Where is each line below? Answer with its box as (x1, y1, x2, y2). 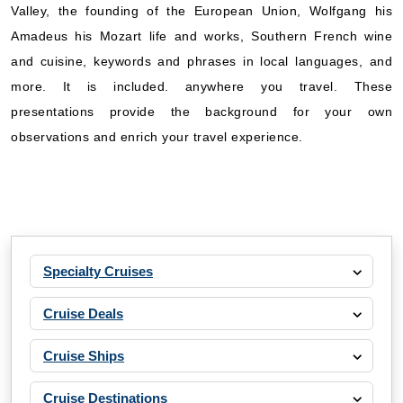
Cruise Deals (43, 306, 123, 321)
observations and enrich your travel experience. (11, 130, 303, 144)
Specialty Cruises (43, 264, 153, 279)
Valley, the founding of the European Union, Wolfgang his (11, 4, 392, 18)
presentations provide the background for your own (11, 104, 392, 119)
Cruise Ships (43, 348, 124, 363)
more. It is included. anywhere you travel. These (11, 79, 392, 94)
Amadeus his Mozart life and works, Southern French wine (11, 29, 392, 43)
